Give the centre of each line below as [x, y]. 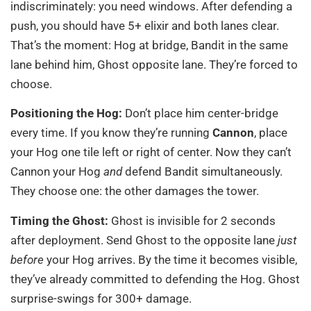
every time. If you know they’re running [111, 133]
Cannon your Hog [57, 172]
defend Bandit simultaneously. [202, 172]
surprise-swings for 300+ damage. [101, 298]
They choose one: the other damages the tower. [135, 191]
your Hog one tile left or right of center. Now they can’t [151, 152]
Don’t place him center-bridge [200, 114]
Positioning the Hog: [66, 114]
